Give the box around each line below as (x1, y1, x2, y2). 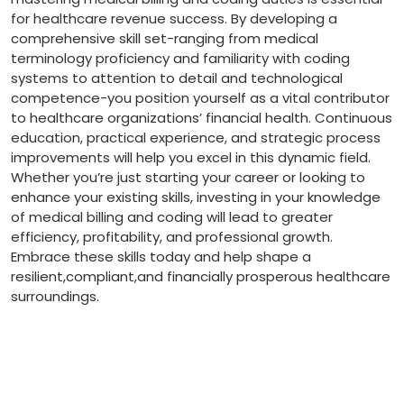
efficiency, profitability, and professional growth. (11, 227, 333, 247)
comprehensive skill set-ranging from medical (11, 29, 318, 49)
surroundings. (11, 287, 99, 307)
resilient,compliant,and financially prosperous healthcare (11, 267, 390, 287)
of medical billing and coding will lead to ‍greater (11, 207, 333, 227)
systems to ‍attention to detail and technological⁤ (11, 69, 343, 88)
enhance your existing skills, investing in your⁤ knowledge (11, 188, 381, 207)
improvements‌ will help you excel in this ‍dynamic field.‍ (11, 148, 371, 168)
